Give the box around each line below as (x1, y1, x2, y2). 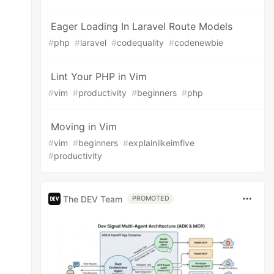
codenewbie (174, 37, 224, 48)
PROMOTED (132, 194, 169, 202)
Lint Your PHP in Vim (51, 70, 147, 83)
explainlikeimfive (128, 138, 195, 148)
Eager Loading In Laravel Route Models (51, 20, 233, 32)
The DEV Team (63, 193, 123, 204)
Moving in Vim (51, 120, 117, 133)
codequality (117, 37, 165, 48)
